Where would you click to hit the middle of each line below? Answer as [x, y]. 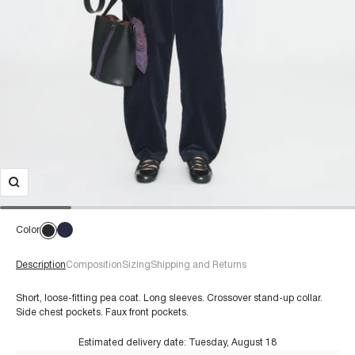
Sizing [136, 265]
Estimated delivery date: [134, 343]
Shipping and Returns [198, 265]
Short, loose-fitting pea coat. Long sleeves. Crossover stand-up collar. [169, 298]
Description [41, 265]
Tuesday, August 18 [233, 343]
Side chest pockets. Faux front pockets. [102, 313]
